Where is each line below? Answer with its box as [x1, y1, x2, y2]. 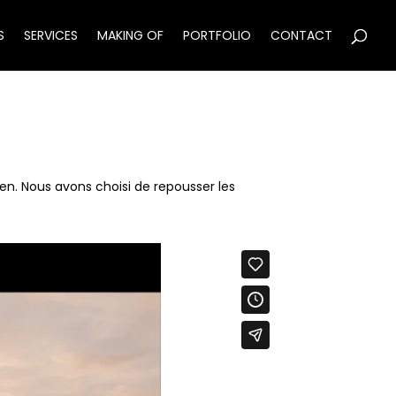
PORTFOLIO [183, 27, 251, 44]
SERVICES [24, 27, 78, 44]
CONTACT [270, 27, 332, 44]
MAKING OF [97, 27, 164, 44]
